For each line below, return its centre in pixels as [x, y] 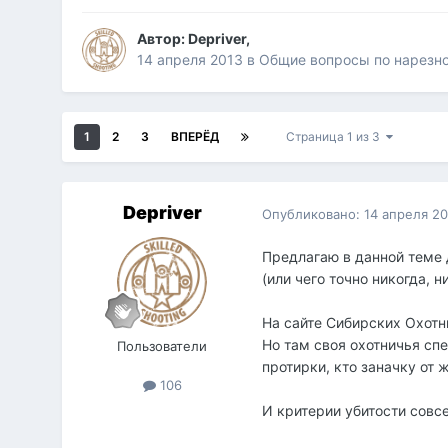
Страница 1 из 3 [336, 137]
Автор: [163, 39]
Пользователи [162, 346]
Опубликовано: [313, 213]
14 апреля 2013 [190, 60]
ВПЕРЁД [195, 137]
